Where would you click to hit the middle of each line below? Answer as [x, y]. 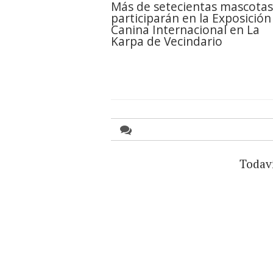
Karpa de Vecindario [167, 41]
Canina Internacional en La [185, 30]
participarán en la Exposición [191, 18]
